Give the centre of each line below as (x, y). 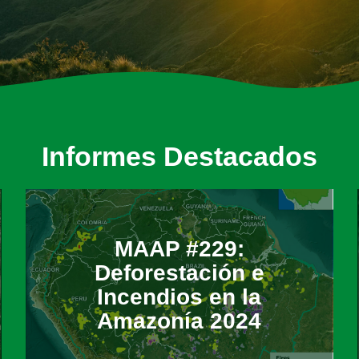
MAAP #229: (179, 248)
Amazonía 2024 (179, 321)
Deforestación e (179, 272)
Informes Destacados (179, 156)
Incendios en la (179, 296)
